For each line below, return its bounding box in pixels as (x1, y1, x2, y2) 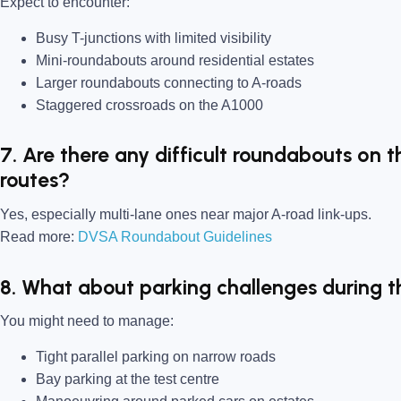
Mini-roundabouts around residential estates (36, 52, 314, 68)
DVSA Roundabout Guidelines (78, 228, 272, 244)
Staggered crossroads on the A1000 (36, 97, 263, 113)
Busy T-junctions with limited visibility (36, 30, 271, 46)
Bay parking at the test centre (36, 371, 219, 387)
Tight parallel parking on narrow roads (36, 348, 276, 364)
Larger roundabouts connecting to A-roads (36, 74, 302, 90)
